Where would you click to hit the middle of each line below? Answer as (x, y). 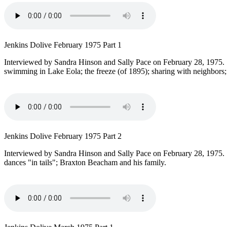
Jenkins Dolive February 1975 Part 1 (63, 45)
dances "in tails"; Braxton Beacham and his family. (86, 163)
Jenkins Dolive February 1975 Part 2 (63, 136)
